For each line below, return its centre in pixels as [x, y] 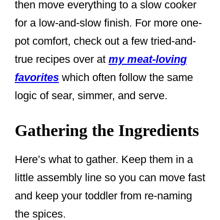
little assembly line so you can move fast [110, 178]
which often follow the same [126, 78]
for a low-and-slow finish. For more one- [108, 23]
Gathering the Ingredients [107, 131]
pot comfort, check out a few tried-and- [105, 41]
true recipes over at [62, 59]
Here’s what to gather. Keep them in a [104, 160]
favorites [37, 78]
